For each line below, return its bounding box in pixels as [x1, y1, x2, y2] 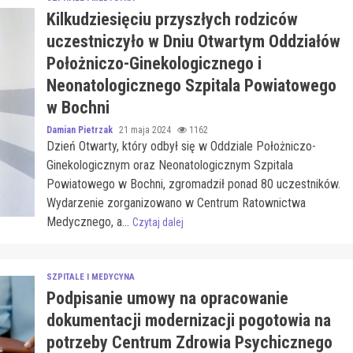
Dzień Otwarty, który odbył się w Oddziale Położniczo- [46, 139, 316, 154]
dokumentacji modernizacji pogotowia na [46, 310, 331, 330]
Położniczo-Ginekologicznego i [46, 54, 262, 73]
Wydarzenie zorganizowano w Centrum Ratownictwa [46, 195, 306, 210]
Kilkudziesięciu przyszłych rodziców [46, 9, 298, 29]
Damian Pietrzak [46, 124, 115, 136]
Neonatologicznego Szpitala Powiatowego [46, 76, 336, 95]
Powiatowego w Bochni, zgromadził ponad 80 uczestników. [46, 176, 340, 191]
